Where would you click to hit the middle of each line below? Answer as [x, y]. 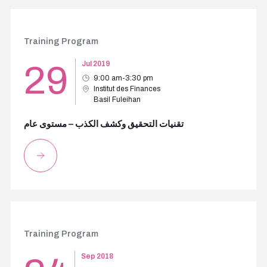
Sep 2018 [97, 256]
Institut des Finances [127, 89]
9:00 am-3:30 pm [123, 78]
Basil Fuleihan [117, 100]
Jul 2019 [96, 64]
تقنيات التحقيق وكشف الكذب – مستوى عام [103, 124]
